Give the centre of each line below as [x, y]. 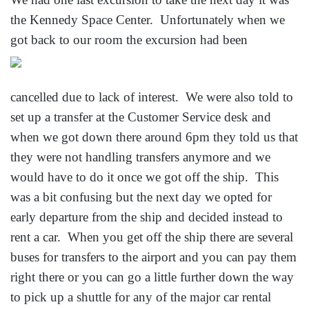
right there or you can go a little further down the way [152, 277]
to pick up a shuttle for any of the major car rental [141, 297]
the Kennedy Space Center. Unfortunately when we [148, 20]
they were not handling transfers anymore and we [140, 157]
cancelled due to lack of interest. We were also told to [152, 97]
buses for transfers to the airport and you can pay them [153, 257]
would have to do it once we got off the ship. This [144, 177]
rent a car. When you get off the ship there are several [152, 237]
